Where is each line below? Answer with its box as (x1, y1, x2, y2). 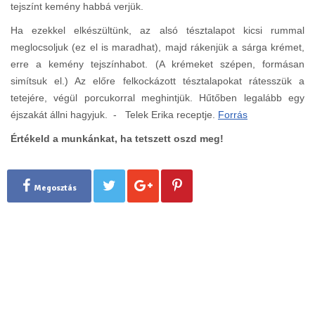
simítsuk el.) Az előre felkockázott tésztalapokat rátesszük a (11, 75, 304, 86)
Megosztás (33, 182, 77, 193)
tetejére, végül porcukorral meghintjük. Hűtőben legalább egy (11, 91, 304, 103)
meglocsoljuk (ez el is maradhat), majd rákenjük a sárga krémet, (11, 41, 304, 53)
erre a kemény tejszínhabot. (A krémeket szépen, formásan (11, 58, 304, 70)
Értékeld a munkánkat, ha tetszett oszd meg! (11, 132, 224, 144)
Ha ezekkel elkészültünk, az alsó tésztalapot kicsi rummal (11, 24, 304, 36)
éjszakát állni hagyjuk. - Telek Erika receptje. (11, 108, 218, 120)
